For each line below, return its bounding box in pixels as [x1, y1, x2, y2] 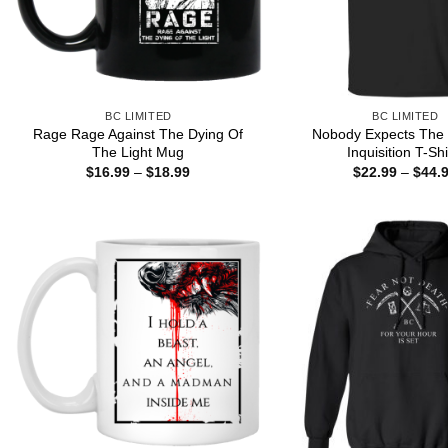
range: [189, 177, 231, 194]
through [189, 205, 239, 222]
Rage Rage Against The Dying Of [33, 125, 244, 142]
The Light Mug [92, 143, 185, 160]
